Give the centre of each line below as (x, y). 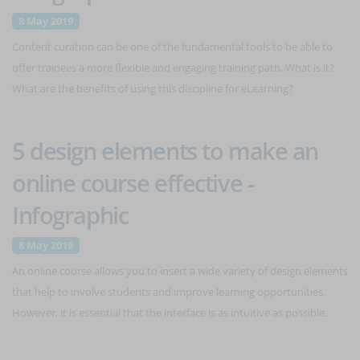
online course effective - (133, 183)
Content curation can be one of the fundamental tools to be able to (172, 47)
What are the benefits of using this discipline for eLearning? (153, 88)
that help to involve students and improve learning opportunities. (169, 292)
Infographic (70, 215)
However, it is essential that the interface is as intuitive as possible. (170, 313)
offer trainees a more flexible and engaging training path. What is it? (173, 67)
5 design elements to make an (165, 151)
